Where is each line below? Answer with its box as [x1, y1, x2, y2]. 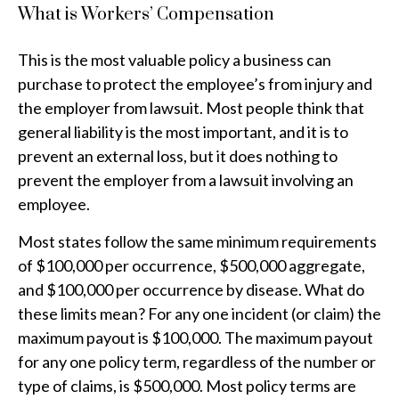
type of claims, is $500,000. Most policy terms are [18, 375, 356, 395]
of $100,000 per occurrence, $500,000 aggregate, [18, 255, 365, 275]
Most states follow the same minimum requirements [18, 231, 377, 251]
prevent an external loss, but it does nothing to [18, 145, 338, 166]
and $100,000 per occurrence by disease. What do [18, 279, 364, 299]
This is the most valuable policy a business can [18, 49, 331, 69]
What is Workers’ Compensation [18, 3, 274, 26]
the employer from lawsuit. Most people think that [18, 97, 364, 118]
